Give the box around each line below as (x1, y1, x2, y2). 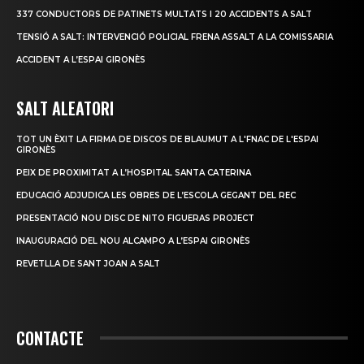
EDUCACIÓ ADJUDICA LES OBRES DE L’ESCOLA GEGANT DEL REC (16, 189, 296, 201)
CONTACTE (16, 325, 84, 350)
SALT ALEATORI (16, 95, 114, 120)
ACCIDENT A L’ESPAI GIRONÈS (16, 54, 145, 65)
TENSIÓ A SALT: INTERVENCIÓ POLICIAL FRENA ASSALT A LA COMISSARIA (16, 31, 333, 42)
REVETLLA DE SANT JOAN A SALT (16, 258, 160, 269)
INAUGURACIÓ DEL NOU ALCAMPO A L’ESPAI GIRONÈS (16, 235, 250, 246)
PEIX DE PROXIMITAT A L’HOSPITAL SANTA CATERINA (16, 167, 251, 178)
